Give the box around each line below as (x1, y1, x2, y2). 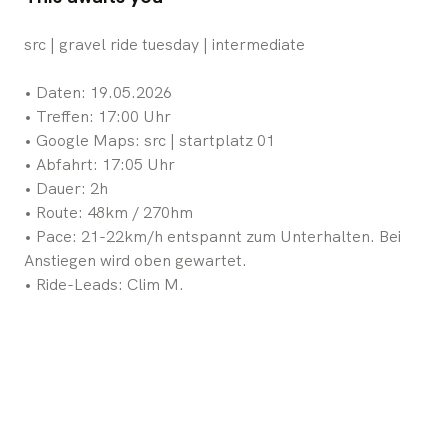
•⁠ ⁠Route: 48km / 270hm (24, 201, 193, 223)
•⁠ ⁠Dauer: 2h (24, 177, 108, 199)
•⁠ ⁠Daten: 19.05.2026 (24, 81, 172, 103)
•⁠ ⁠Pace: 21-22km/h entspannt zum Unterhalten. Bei (24, 225, 401, 247)
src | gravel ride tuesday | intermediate (24, 33, 305, 55)
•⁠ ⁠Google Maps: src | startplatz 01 (24, 129, 275, 151)
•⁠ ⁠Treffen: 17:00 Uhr (24, 105, 171, 127)
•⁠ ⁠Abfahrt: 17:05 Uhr (24, 153, 175, 175)
